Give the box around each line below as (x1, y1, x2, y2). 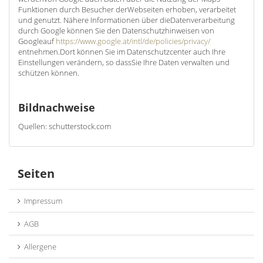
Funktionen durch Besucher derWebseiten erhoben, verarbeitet (18, 4, 236, 15)
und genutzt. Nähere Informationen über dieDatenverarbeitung (18, 15, 235, 25)
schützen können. (18, 68, 79, 78)
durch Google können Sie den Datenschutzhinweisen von (18, 25, 214, 36)
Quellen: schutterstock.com (18, 121, 111, 131)
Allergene (21, 241, 56, 252)
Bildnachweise (18, 100, 95, 114)
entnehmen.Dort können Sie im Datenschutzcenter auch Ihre (18, 46, 225, 57)
